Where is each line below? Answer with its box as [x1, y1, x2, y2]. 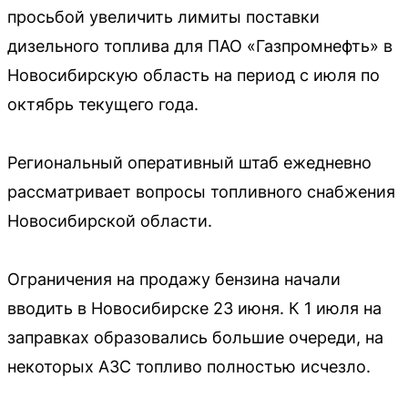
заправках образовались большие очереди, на [7, 327, 383, 347]
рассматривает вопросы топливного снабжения [7, 181, 395, 201]
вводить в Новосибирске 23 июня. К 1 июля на [7, 298, 382, 318]
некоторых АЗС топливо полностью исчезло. [7, 356, 371, 376]
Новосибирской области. [7, 210, 212, 230]
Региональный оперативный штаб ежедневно [7, 152, 372, 172]
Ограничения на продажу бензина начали [7, 269, 341, 289]
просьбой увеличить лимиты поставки [7, 6, 320, 26]
